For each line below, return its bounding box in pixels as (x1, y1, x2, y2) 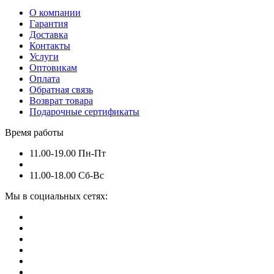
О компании (29, 7, 81, 18)
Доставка (29, 29, 68, 40)
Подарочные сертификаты (29, 106, 139, 117)
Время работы (5, 127, 64, 138)
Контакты (29, 40, 70, 51)
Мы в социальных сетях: (5, 191, 108, 202)
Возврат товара (29, 95, 93, 106)
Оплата (29, 73, 60, 84)
